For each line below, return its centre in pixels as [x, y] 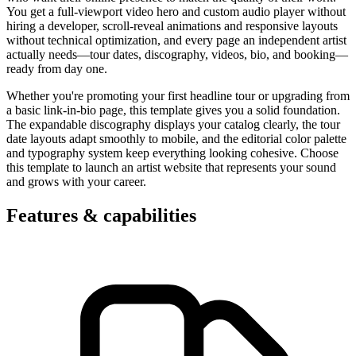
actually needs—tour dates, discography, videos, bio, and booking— [177, 54]
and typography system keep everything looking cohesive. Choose [172, 153]
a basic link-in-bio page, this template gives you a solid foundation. [173, 110]
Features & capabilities [101, 215]
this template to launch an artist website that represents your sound [171, 167]
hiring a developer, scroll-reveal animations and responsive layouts [172, 25]
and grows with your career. [76, 181]
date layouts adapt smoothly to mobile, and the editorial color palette [176, 138]
